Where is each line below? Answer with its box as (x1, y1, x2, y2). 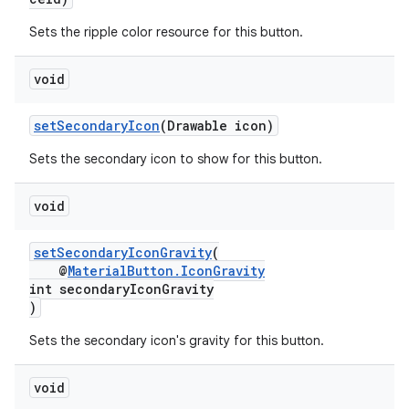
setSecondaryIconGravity (34, 244, 212, 261)
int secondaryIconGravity (29, 280, 214, 298)
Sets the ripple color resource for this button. (29, 24, 303, 40)
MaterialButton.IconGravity (68, 262, 265, 279)
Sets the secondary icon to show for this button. (29, 151, 322, 167)
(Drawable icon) (160, 117, 274, 134)
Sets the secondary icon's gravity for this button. (29, 332, 324, 349)
